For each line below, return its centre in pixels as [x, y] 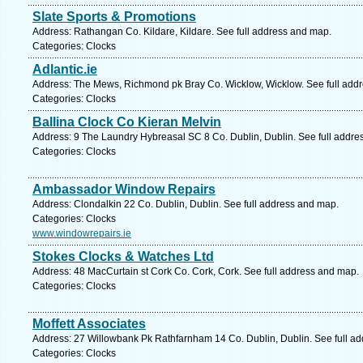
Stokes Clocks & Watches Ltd [123, 256]
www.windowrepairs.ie [82, 233]
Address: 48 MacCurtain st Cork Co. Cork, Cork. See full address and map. [196, 271]
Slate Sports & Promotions [114, 17]
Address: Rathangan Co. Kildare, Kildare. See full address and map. [182, 32]
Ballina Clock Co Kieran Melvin [127, 122]
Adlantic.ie [65, 69]
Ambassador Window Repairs [124, 189]
